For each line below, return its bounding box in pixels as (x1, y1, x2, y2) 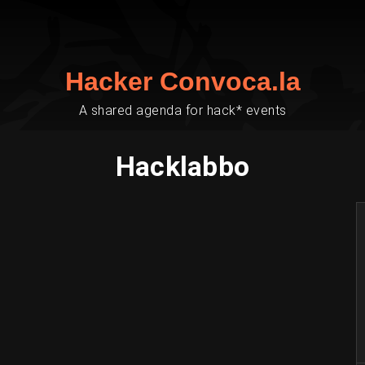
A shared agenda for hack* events (78, 103, 287, 118)
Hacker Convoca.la (64, 67, 301, 96)
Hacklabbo (115, 150, 250, 182)
